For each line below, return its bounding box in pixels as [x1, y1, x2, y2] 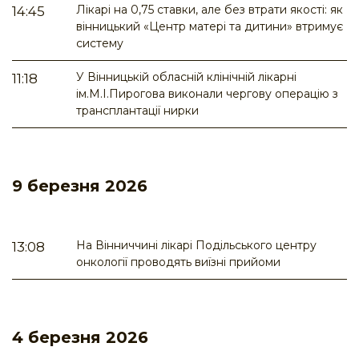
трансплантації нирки [76, 103, 199, 119]
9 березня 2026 [12, 176, 147, 196]
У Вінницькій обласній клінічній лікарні [76, 70, 296, 85]
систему [76, 36, 123, 51]
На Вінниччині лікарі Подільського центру [76, 238, 317, 253]
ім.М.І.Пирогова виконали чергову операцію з [76, 87, 338, 102]
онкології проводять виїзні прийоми [76, 255, 280, 270]
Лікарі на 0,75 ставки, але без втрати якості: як [76, 2, 343, 18]
